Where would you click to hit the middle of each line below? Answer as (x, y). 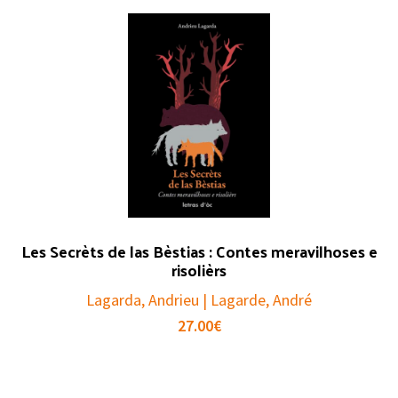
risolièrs (199, 270)
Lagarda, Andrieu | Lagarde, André (199, 300)
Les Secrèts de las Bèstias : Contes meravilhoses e (199, 251)
